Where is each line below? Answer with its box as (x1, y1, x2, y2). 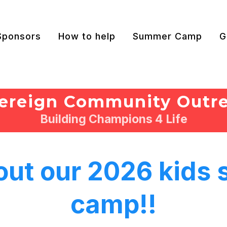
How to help (58, 30, 116, 42)
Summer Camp (133, 30, 202, 42)
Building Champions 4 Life (40, 112, 187, 126)
